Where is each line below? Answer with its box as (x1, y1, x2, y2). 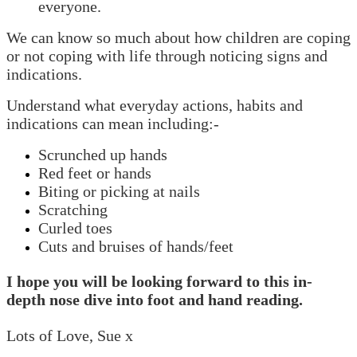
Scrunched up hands (38, 146, 167, 163)
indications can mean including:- (6, 115, 219, 132)
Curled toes (38, 219, 112, 237)
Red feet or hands (38, 164, 151, 182)
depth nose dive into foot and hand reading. (6, 291, 303, 309)
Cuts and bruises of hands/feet (38, 237, 233, 255)
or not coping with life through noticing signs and (6, 47, 328, 65)
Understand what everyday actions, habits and (6, 96, 303, 114)
